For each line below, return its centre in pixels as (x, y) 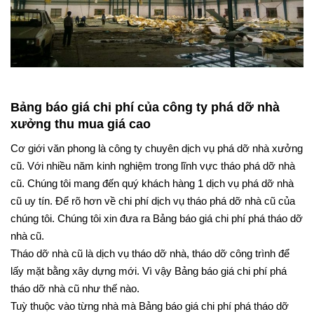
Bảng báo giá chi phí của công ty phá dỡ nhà (145, 119)
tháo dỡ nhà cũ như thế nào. (75, 301)
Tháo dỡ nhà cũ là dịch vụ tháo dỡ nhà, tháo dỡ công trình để (150, 266)
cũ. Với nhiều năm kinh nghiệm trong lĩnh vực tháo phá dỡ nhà (153, 178)
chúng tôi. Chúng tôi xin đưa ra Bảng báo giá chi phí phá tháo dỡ (157, 231)
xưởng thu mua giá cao (82, 136)
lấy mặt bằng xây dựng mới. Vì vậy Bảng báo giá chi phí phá (149, 283)
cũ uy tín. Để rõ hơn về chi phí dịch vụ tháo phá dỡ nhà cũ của (153, 213)
